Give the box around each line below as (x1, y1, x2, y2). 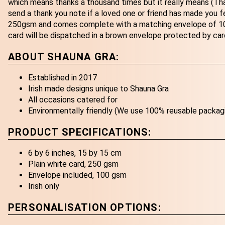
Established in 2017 (28, 73, 97, 83)
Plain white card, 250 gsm (28, 159, 119, 169)
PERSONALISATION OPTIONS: (8, 201, 161, 213)
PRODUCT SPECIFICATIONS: (8, 126, 152, 138)
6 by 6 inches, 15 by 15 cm (28, 148, 122, 158)
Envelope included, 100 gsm (28, 170, 127, 180)
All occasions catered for (28, 95, 118, 105)
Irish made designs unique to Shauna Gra (28, 84, 169, 94)
